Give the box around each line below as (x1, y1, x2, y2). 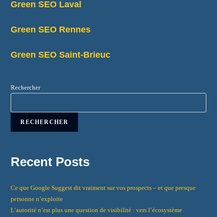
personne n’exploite (11, 195, 63, 202)
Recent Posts (11, 155, 90, 169)
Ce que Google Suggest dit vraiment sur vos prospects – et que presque (11, 184, 196, 191)
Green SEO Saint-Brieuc (11, 50, 111, 60)
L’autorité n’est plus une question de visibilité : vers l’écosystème (11, 206, 183, 214)
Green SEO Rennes (11, 25, 91, 34)
